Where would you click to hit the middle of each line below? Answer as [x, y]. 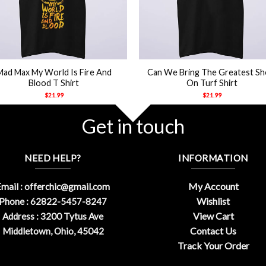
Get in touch [133, 126]
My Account [213, 186]
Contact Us [213, 231]
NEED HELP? [53, 158]
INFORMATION [213, 158]
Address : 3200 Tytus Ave [53, 216]
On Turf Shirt [212, 83]
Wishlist [213, 201]
